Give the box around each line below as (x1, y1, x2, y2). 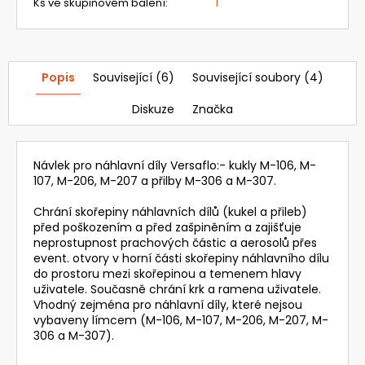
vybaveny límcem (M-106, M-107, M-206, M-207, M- (33, 311, 328, 328)
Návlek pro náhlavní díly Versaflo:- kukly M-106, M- (33, 156, 316, 174)
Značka (192, 100, 233, 117)
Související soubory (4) (192, 68, 323, 86)
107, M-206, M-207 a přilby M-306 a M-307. (33, 172, 276, 189)
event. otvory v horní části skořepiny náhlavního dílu (33, 249, 329, 266)
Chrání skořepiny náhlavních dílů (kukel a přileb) (33, 203, 307, 220)
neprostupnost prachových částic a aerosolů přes (33, 234, 317, 251)
